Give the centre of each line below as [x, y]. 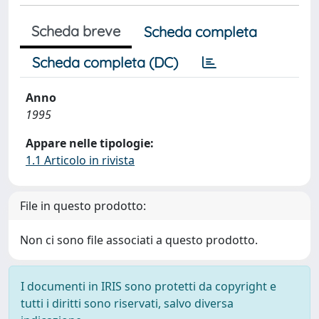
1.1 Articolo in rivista [80, 160]
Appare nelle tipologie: [90, 143]
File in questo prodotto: [83, 206]
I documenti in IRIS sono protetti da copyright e [148, 286]
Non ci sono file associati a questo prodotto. [139, 240]
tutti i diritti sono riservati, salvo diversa [127, 303]
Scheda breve [76, 31]
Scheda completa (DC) [105, 62]
